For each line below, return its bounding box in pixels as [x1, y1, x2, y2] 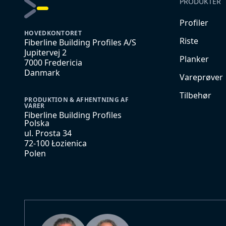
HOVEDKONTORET [24, 29, 82, 37]
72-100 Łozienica [24, 138, 87, 149]
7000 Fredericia [24, 57, 82, 68]
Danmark [24, 67, 60, 78]
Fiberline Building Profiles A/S [24, 37, 136, 48]
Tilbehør [180, 90, 212, 101]
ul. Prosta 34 [24, 128, 72, 139]
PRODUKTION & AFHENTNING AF [24, 95, 129, 104]
